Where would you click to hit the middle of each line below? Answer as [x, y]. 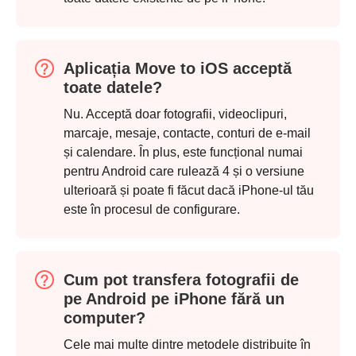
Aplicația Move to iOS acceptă [178, 69]
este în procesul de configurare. [152, 210]
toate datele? [113, 88]
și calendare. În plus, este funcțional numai [183, 153]
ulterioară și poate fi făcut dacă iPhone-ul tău [189, 191]
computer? [104, 318]
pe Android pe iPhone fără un [174, 299]
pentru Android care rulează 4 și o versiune [184, 172]
